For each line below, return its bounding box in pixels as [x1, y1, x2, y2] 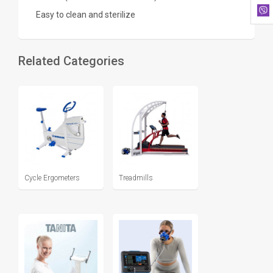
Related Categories [18, 54, 124, 68]
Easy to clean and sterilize [30, 10, 135, 19]
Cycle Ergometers [24, 174, 80, 182]
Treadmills [119, 174, 153, 182]
